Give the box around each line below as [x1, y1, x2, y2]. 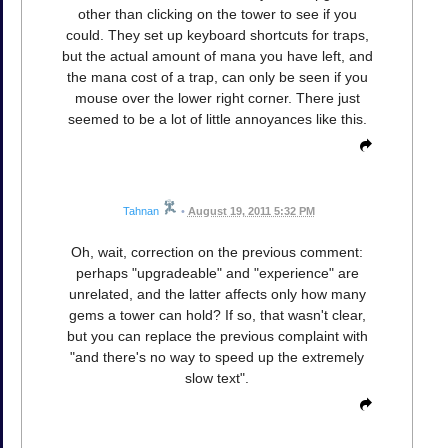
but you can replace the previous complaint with [66, 327, 368, 344]
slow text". [185, 369, 249, 386]
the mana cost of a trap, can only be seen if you [66, 68, 368, 85]
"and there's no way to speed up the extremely [70, 348, 364, 365]
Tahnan [122, 204, 159, 217]
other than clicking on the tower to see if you [77, 5, 357, 22]
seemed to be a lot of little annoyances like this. [67, 110, 367, 127]
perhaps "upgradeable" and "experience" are [75, 264, 359, 281]
